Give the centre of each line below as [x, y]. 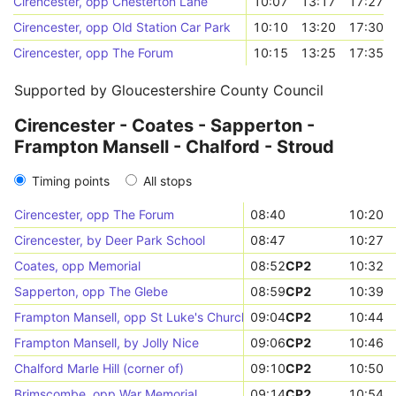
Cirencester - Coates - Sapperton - [164, 126]
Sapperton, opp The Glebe [91, 291]
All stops [168, 181]
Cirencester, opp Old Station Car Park [122, 27]
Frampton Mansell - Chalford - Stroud [174, 147]
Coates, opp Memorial [77, 266]
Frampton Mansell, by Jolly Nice [107, 343]
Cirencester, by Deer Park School [110, 240]
